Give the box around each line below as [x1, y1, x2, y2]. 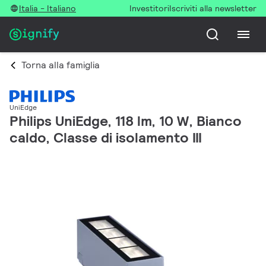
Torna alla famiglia [21, 59, 100, 71]
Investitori [129, 3, 169, 14]
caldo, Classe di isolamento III [9, 128, 202, 147]
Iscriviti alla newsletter [169, 3, 256, 14]
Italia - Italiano [19, 3, 76, 14]
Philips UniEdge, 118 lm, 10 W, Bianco [9, 112, 242, 131]
